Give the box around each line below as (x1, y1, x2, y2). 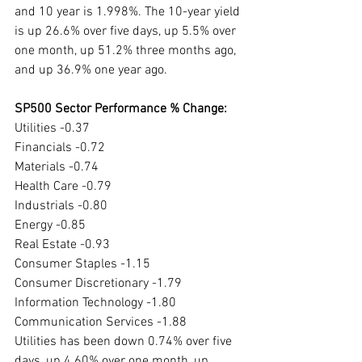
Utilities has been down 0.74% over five (15, 334, 235, 351)
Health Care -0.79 (15, 179, 112, 196)
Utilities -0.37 (15, 120, 90, 137)
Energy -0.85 (15, 217, 86, 234)
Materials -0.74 (15, 159, 99, 176)
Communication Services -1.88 (15, 314, 187, 331)
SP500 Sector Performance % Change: (15, 101, 227, 118)
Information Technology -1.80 (15, 295, 176, 312)
